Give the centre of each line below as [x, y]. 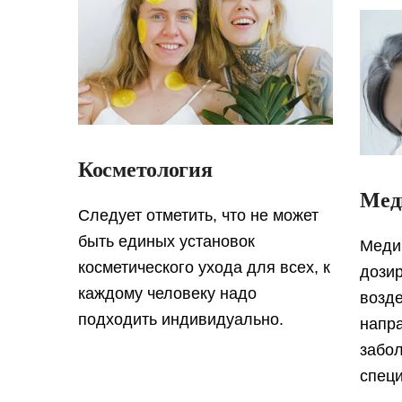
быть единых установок [166, 242]
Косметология [145, 170]
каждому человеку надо [167, 294]
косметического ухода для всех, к [204, 268]
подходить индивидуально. [181, 320]
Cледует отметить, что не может [198, 216]
